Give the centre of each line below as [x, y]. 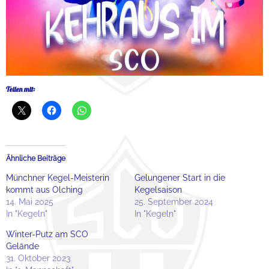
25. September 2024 [174, 202]
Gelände [23, 246]
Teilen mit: [20, 89]
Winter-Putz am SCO [47, 234]
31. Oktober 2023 [38, 258]
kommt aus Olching [44, 190]
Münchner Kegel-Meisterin [58, 178]
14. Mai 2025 [30, 202]
